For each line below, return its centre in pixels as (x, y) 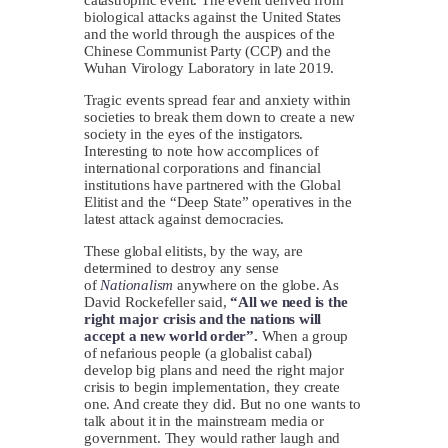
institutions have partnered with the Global (212, 184)
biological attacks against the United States (213, 16)
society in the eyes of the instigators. (194, 133)
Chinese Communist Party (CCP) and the (207, 50)
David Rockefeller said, (157, 301)
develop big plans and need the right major (214, 369)
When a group (305, 335)
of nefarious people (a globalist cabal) (198, 352)
